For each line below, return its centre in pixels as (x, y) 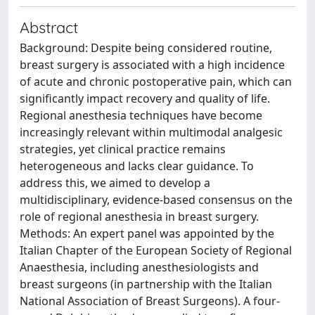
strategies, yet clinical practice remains (123, 149)
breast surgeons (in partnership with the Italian (146, 284)
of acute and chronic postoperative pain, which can (156, 82)
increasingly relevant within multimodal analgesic (151, 132)
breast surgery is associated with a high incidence (152, 65)
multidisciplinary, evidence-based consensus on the (156, 200)
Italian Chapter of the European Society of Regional (156, 250)
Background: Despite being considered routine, (146, 48)
